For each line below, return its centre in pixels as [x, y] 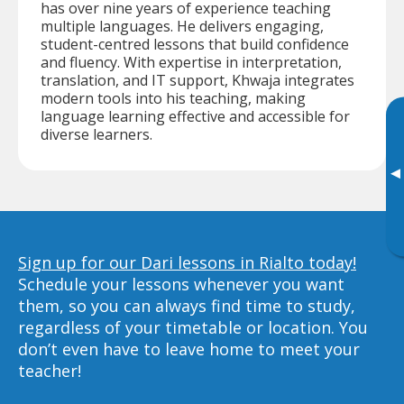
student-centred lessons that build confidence [195, 44]
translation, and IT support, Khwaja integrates [197, 80]
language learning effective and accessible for [195, 116]
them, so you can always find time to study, [187, 305]
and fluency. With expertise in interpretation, [191, 62]
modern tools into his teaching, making [173, 98]
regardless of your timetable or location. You [193, 327]
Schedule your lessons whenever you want [181, 284]
